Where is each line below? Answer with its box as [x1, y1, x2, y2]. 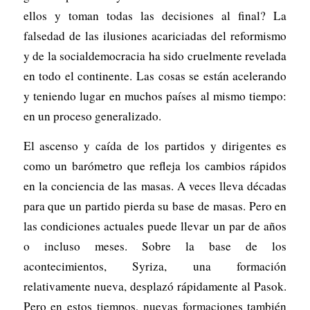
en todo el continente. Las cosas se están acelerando [23, 67, 287, 84]
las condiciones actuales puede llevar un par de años [23, 218, 287, 235]
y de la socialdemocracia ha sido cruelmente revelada [23, 47, 287, 64]
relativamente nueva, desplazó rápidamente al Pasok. [23, 278, 287, 295]
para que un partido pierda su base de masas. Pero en [23, 198, 287, 215]
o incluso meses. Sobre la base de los [23, 238, 287, 255]
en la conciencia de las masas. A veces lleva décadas [23, 178, 287, 194]
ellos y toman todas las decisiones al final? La [23, 7, 287, 24]
